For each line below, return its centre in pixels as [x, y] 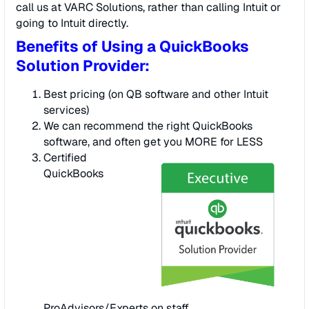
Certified [65, 158]
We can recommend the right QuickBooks [148, 126]
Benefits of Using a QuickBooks [132, 47]
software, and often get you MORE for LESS [153, 142]
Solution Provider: [83, 66]
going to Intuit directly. [72, 23]
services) [66, 110]
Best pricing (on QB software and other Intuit [156, 94]
